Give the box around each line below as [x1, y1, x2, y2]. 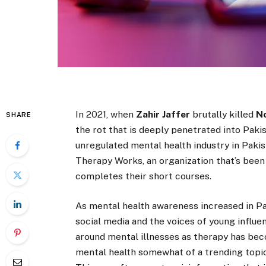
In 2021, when [75, 109, 137, 121]
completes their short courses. [75, 170, 214, 182]
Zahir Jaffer [136, 109, 191, 121]
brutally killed [190, 109, 256, 121]
